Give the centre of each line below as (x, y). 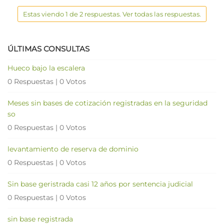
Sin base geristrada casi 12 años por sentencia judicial (100, 184)
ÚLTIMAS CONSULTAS (48, 48)
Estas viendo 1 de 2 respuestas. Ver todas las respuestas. (112, 14)
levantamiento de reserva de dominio (73, 149)
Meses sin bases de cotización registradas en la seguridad (107, 103)
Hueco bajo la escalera (46, 68)
